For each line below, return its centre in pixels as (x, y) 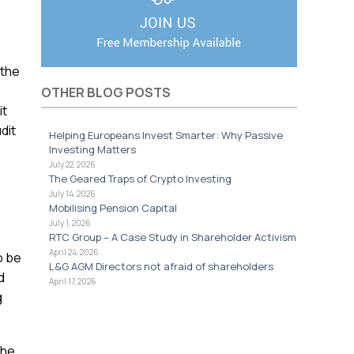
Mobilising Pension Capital (113, 208)
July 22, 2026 (72, 164)
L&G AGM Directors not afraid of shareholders (161, 266)
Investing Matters (92, 149)
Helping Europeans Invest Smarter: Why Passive (166, 135)
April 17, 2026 (73, 281)
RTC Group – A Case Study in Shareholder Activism (173, 237)
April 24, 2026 (74, 252)
